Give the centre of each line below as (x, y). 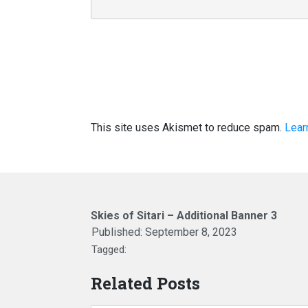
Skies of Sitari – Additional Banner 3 (184, 216)
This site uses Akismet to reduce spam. (188, 128)
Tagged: (109, 250)
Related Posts (145, 283)
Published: (118, 232)
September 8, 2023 (191, 232)
